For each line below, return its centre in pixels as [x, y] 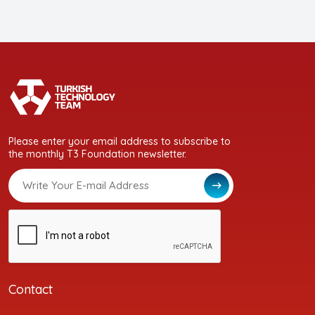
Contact [31, 289]
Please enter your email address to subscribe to [120, 141]
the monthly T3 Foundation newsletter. [97, 154]
